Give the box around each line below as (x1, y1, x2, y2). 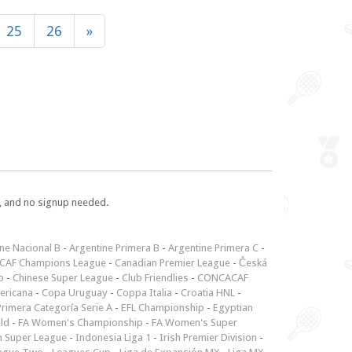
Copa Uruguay (42, 287, 108, 299)
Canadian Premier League (115, 257, 230, 269)
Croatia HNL (181, 287, 235, 299)
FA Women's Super (152, 317, 237, 329)
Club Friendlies (122, 272, 189, 284)
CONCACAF (197, 272, 248, 284)
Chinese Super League (13, 272, 113, 284)
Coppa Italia (116, 287, 172, 299)
